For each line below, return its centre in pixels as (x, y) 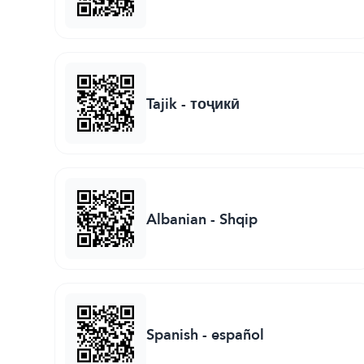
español (238, 334)
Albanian (177, 219)
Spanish (173, 334)
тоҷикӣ (215, 103)
